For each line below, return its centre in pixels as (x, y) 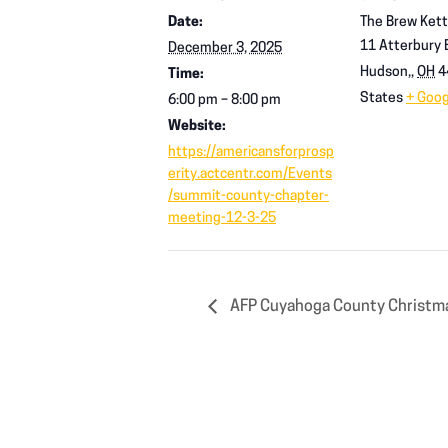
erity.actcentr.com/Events (250, 175)
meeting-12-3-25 (222, 219)
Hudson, (385, 73)
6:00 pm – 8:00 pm (224, 101)
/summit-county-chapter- (248, 197)
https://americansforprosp (251, 153)
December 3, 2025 (225, 49)
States (381, 99)
